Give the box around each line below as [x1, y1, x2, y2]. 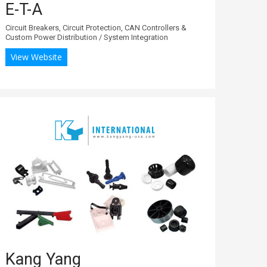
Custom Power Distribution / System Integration [5, 32, 168, 42]
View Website [11, 51, 62, 63]
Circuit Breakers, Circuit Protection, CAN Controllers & [5, 23, 187, 32]
